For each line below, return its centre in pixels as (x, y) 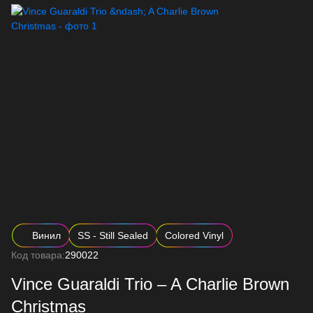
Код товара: (38, 255)
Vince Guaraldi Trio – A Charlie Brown (150, 284)
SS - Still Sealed (113, 235)
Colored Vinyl (194, 235)
